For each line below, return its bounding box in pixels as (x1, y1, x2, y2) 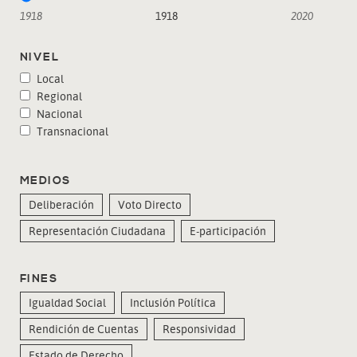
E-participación (190, 223, 266, 237)
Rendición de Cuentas (29, 321, 139, 335)
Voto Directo (118, 197, 182, 211)
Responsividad (163, 321, 236, 335)
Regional (34, 88, 82, 103)
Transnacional (34, 124, 108, 138)
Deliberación (29, 197, 94, 211)
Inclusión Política (130, 295, 216, 309)
